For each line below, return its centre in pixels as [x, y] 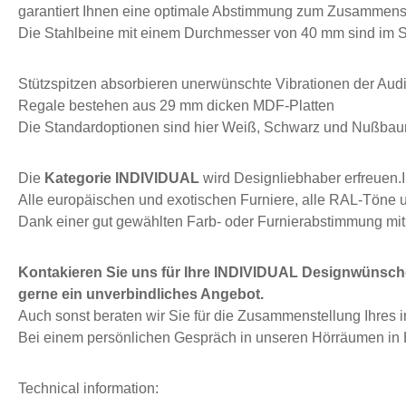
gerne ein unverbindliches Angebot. [141, 294]
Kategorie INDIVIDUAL [122, 178]
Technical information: [88, 388]
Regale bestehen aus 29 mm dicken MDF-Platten [176, 105]
